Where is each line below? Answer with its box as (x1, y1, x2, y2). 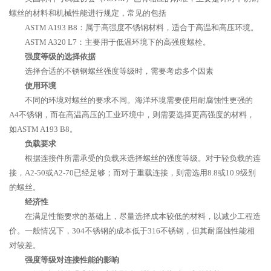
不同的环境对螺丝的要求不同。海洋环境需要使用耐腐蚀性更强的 (25, 96, 253, 105)
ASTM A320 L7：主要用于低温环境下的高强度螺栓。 (25, 38, 211, 47)
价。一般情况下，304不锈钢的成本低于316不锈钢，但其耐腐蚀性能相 (9, 226, 255, 235)
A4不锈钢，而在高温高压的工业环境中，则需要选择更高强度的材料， (9, 110, 255, 119)
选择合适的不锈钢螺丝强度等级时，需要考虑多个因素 (25, 67, 214, 76)
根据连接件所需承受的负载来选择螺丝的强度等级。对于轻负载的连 (25, 154, 261, 163)
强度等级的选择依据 (25, 52, 96, 61)
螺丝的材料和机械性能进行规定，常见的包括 (9, 8, 166, 18)
